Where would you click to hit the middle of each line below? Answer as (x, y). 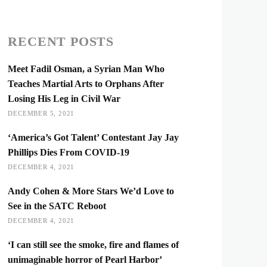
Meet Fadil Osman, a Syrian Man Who (86, 69)
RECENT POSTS (61, 41)
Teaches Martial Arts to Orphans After (86, 84)
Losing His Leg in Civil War (64, 99)
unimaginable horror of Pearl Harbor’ (85, 260)
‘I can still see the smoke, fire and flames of (94, 245)
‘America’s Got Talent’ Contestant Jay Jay (94, 137)
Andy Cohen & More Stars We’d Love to (91, 191)
